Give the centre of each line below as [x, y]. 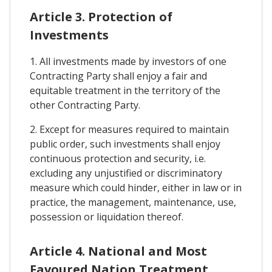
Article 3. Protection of [101, 17]
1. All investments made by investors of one [128, 62]
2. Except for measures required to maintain [129, 130]
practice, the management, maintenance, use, [133, 202]
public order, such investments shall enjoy [125, 144]
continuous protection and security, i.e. [118, 159]
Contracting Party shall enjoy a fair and [118, 76]
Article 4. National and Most [118, 251]
